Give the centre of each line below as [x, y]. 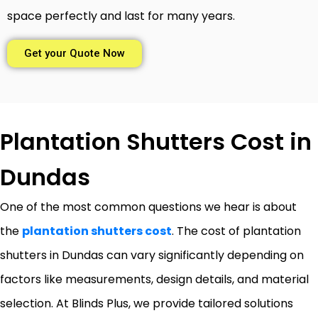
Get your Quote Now [75, 53]
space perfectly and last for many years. [121, 16]
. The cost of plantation [236, 231]
